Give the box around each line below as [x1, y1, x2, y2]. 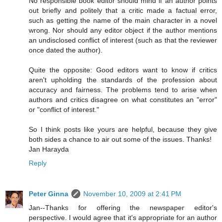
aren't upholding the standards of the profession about [29, 76, 217, 84]
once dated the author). [29, 46, 103, 55]
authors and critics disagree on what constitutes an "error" [29, 96, 217, 104]
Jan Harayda [29, 145, 69, 154]
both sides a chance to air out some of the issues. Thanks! [29, 135, 212, 144]
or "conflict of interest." [29, 106, 99, 114]
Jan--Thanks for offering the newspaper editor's [29, 204, 217, 212]
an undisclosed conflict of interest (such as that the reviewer [29, 36, 217, 45]
